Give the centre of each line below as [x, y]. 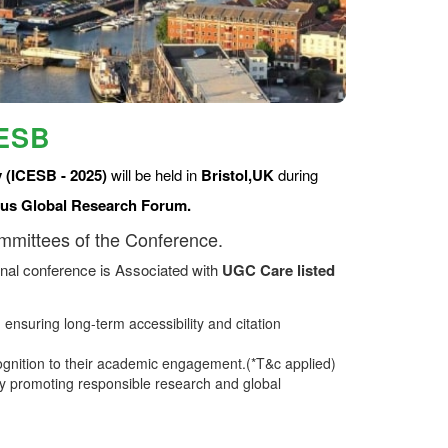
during [296, 175]
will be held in [154, 175]
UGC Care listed [278, 270]
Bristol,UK [237, 175]
